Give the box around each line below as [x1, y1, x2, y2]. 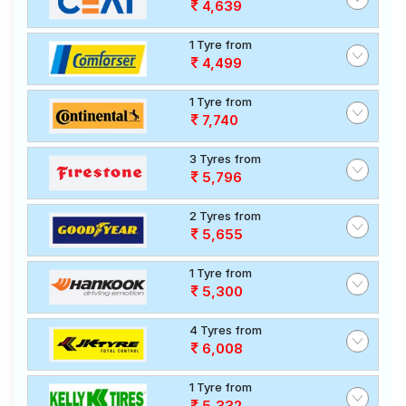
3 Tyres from [189, 151, 261, 166]
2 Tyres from [189, 208, 261, 223]
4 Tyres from [189, 323, 262, 337]
